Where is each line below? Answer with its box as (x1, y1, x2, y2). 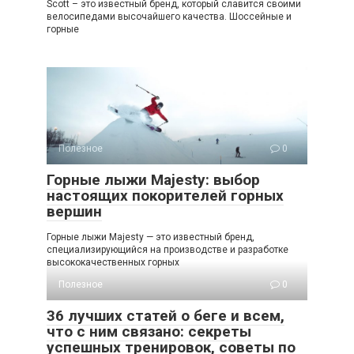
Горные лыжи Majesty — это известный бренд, (47, 231, 254, 243)
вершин (47, 201, 102, 220)
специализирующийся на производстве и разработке (47, 243, 288, 255)
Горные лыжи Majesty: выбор (47, 170, 260, 189)
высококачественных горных (47, 256, 179, 268)
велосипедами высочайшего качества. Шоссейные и (47, 11, 292, 23)
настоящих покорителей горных (47, 186, 284, 205)
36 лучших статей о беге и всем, (47, 306, 284, 325)
